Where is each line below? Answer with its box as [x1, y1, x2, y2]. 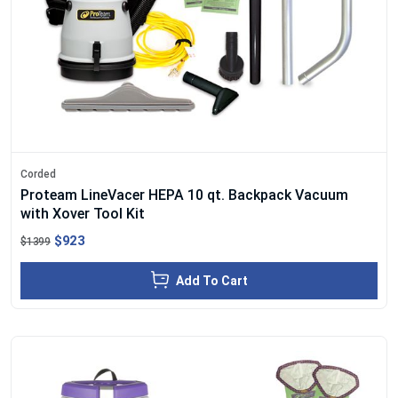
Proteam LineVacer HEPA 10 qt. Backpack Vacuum [20, 186, 348, 203]
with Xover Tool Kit [20, 204, 145, 222]
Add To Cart [175, 273, 248, 288]
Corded [20, 167, 56, 180]
